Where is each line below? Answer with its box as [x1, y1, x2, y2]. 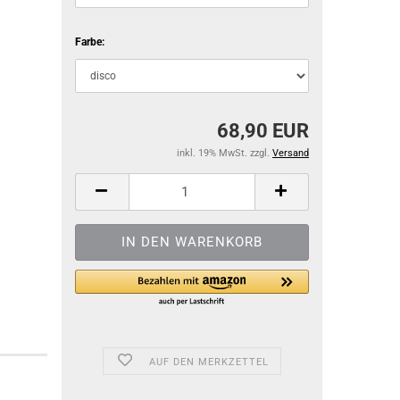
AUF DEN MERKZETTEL [148, 356, 269, 368]
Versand [272, 147, 309, 159]
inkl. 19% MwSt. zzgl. [177, 147, 272, 159]
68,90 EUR [217, 120, 309, 142]
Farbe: [74, 36, 104, 48]
